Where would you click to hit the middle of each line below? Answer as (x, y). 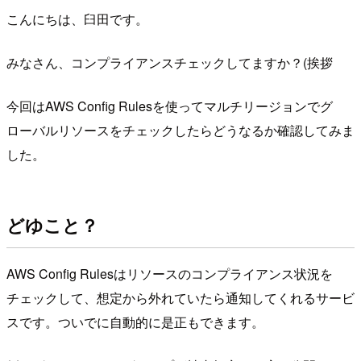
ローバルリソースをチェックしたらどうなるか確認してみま (180, 130)
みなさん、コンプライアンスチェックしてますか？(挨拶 (170, 62)
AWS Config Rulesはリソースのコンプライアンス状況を (170, 274)
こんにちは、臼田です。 (77, 19)
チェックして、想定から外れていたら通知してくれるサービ (180, 298)
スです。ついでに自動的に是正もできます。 (135, 322)
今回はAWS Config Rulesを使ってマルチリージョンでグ (170, 106)
